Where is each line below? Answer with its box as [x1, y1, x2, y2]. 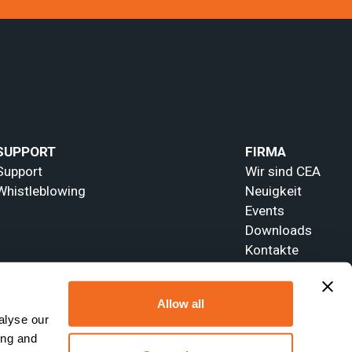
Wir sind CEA [244, 163, 321, 180]
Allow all [157, 296, 204, 310]
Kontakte [244, 242, 299, 258]
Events [244, 203, 284, 219]
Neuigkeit [244, 183, 302, 200]
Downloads [244, 222, 312, 239]
